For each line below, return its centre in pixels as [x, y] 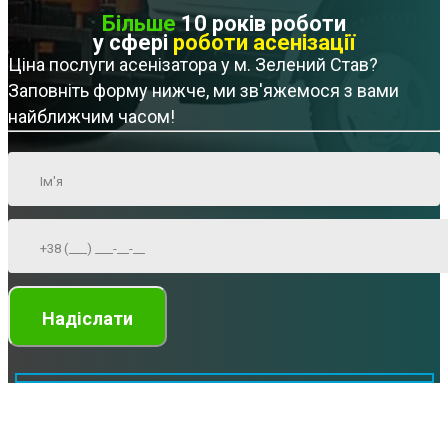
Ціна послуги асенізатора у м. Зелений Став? [193, 65]
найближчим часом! [91, 117]
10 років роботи [261, 24]
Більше [139, 24]
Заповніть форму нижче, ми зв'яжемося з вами [203, 91]
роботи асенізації [264, 43]
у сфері [133, 43]
